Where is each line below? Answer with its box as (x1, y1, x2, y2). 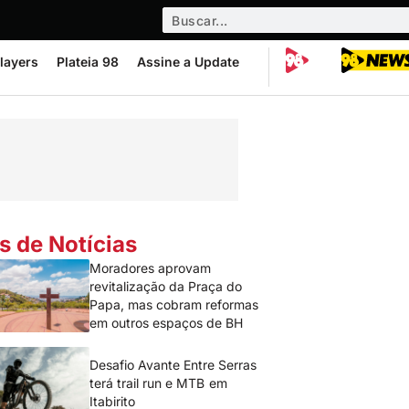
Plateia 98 (57, 54, 119, 69)
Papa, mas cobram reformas (89, 297, 259, 312)
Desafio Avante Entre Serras (89, 357, 257, 372)
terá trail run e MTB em (89, 375, 227, 391)
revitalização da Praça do (89, 278, 243, 294)
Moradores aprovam (89, 260, 212, 276)
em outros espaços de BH (89, 315, 244, 330)
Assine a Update (137, 54, 239, 69)
